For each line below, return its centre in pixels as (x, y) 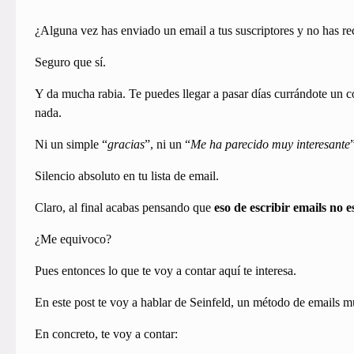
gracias (126, 145)
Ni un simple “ (71, 145)
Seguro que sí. (70, 62)
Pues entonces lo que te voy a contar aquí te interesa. (165, 271)
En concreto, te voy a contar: (106, 334)
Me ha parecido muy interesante (270, 145)
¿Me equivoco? (73, 239)
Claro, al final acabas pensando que (124, 208)
